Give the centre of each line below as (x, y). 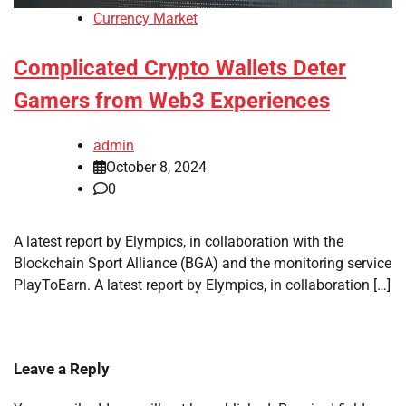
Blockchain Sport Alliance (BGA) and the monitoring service (203, 264)
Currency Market (145, 19)
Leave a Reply (62, 369)
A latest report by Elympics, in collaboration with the (179, 242)
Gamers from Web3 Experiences (172, 101)
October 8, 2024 (156, 168)
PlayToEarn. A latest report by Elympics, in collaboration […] (202, 285)
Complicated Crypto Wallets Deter (180, 68)
